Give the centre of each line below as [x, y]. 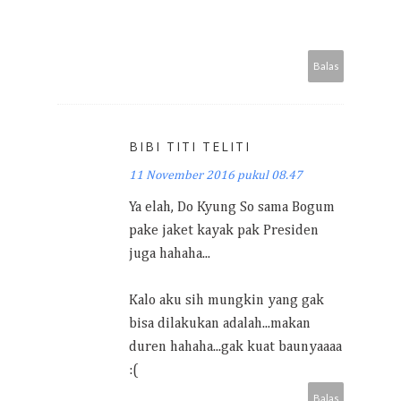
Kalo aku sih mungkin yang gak [226, 300]
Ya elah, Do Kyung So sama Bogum [232, 207]
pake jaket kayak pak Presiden [224, 230]
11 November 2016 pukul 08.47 [216, 175]
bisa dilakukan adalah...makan [220, 324]
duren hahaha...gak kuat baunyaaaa [235, 347]
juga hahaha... [170, 254]
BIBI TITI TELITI [190, 146]
